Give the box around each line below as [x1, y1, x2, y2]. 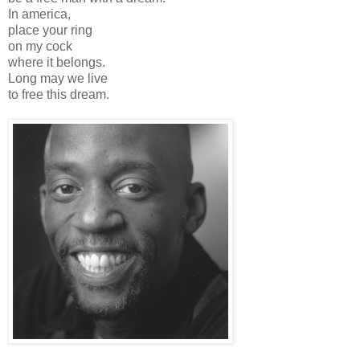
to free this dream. [8, 87, 109, 101]
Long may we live [8, 71, 108, 85]
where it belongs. [8, 55, 105, 69]
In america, [8, 6, 71, 21]
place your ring [8, 22, 92, 37]
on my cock [8, 39, 72, 53]
